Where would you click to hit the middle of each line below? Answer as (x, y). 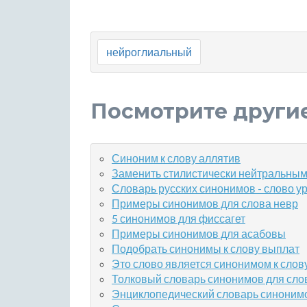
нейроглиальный (149, 52)
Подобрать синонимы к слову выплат (206, 248)
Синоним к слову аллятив (176, 158)
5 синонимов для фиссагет (179, 218)
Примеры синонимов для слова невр (205, 203)
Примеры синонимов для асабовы (199, 233)
